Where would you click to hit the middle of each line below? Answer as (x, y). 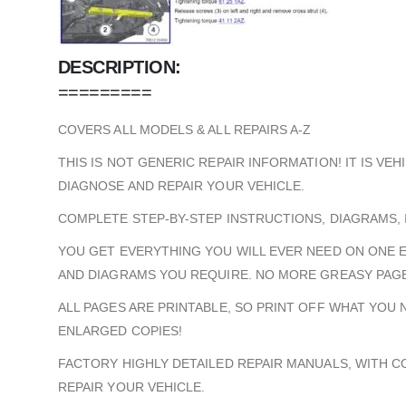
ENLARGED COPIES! (121, 330)
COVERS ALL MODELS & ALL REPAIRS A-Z (185, 129)
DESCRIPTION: (120, 67)
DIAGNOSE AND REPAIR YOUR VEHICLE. (182, 185)
